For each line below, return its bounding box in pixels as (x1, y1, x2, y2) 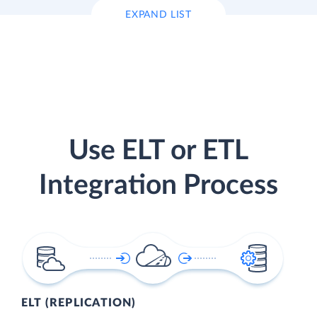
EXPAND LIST (125, 10, 192, 21)
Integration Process (39, 172, 278, 200)
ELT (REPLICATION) (21, 297, 137, 309)
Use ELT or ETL (69, 137, 248, 166)
